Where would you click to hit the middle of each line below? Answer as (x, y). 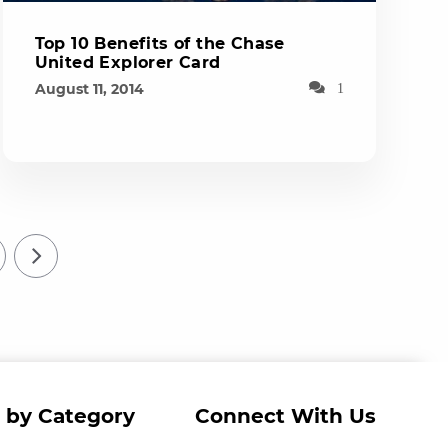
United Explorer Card (127, 62)
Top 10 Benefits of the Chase (159, 43)
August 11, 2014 (89, 88)
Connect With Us (285, 415)
